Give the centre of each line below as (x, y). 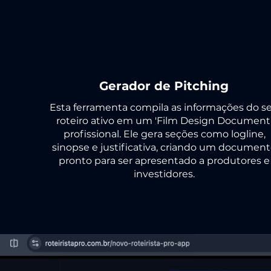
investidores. (164, 174)
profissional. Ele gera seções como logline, (164, 134)
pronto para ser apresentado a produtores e (164, 161)
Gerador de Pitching (164, 86)
